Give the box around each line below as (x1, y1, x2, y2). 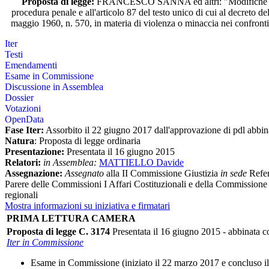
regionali (5, 190, 38, 201)
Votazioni (5, 103, 41, 114)
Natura (5, 136, 34, 147)
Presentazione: (5, 147, 64, 157)
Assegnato (65, 168, 104, 179)
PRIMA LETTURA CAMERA (7, 213, 136, 224)
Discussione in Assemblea (5, 82, 103, 92)
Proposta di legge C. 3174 (7, 226, 110, 237)
